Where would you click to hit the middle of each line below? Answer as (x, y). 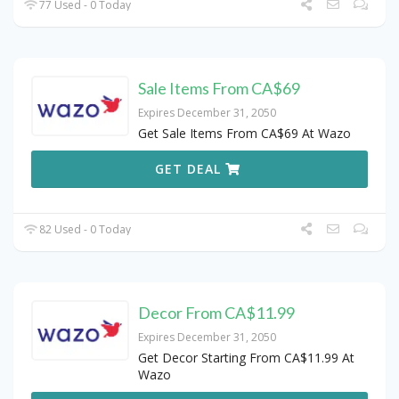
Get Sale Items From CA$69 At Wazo (244, 133)
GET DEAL (191, 168)
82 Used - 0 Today (84, 229)
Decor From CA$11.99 (216, 312)
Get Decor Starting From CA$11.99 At (246, 357)
